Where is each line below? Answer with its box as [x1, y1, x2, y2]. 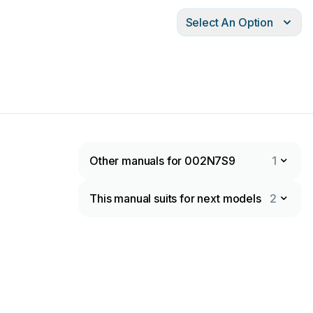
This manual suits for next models [89, 191, 261, 205]
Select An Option [185, 15, 273, 29]
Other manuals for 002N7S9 [89, 154, 235, 168]
